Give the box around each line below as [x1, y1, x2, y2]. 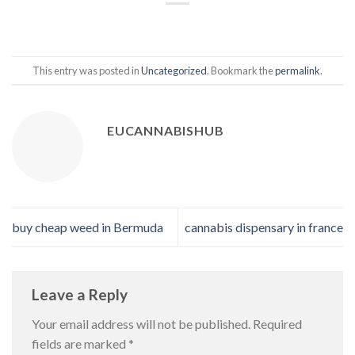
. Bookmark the [207, 63, 275, 77]
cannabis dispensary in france [185, 219, 343, 235]
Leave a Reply [32, 284, 131, 303]
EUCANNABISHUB [107, 123, 224, 139]
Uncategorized [141, 63, 207, 77]
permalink [275, 63, 320, 77]
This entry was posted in [32, 63, 141, 77]
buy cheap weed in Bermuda [12, 219, 163, 235]
